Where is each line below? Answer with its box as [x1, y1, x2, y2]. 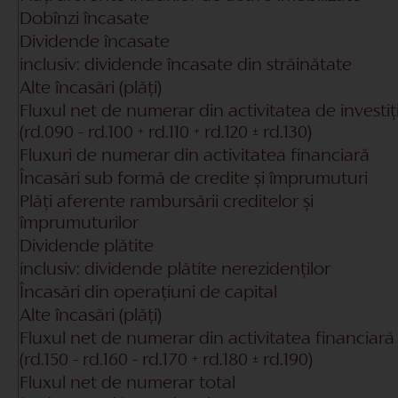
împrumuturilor [20, 215, 139, 232]
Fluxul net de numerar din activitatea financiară [20, 330, 394, 347]
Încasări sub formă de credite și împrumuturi [20, 171, 368, 187]
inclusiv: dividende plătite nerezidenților [20, 261, 330, 278]
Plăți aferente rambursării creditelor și [20, 194, 314, 211]
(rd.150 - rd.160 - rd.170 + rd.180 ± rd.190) [20, 352, 313, 369]
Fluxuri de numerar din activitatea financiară [20, 147, 370, 164]
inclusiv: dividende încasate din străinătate [20, 57, 352, 74]
